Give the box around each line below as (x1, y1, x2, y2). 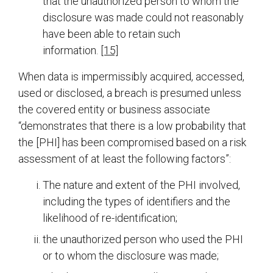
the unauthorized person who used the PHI (43, 233, 243, 246)
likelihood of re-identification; (43, 211, 177, 225)
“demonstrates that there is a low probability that (18, 119, 246, 133)
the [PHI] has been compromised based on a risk (18, 136, 246, 149)
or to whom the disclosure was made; (43, 249, 219, 263)
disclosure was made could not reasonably (43, 11, 244, 24)
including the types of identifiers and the (43, 195, 230, 208)
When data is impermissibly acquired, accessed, (18, 70, 244, 83)
